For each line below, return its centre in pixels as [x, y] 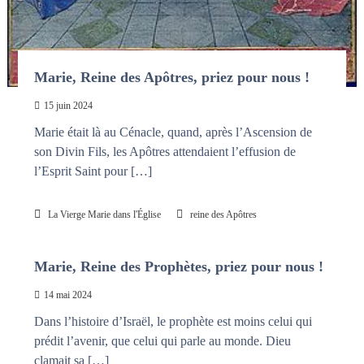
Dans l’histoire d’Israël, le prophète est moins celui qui [173, 321]
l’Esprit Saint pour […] [93, 171]
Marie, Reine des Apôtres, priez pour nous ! [171, 77]
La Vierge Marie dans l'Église [104, 214]
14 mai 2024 [67, 295]
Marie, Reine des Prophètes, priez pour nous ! [178, 266]
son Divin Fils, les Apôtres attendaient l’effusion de [165, 151]
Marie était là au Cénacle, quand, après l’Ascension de [173, 132]
